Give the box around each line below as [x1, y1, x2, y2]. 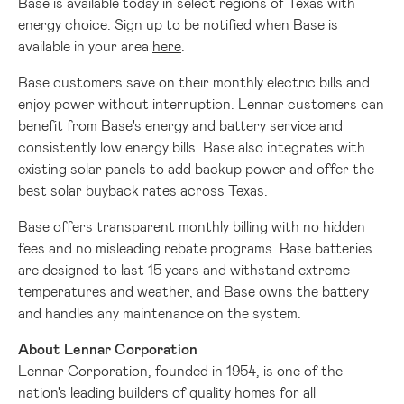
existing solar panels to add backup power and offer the [18, 159, 374, 177]
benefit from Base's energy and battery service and [18, 115, 343, 133]
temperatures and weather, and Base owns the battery [18, 281, 369, 299]
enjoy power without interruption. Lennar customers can [18, 94, 384, 112]
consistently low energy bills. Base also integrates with [18, 137, 365, 155]
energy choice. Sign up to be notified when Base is [18, 14, 338, 32]
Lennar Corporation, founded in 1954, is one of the [18, 361, 343, 379]
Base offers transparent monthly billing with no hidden [18, 216, 365, 234]
